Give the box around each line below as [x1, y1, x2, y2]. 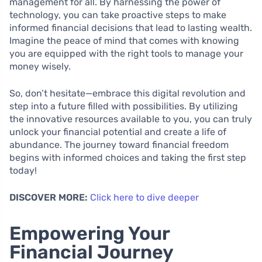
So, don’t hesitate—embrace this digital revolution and [9, 87, 246, 99]
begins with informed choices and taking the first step [9, 151, 246, 163]
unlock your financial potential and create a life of [9, 126, 226, 137]
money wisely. [9, 60, 71, 72]
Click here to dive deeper [90, 191, 199, 203]
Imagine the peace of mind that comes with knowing [9, 35, 239, 46]
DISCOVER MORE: [9, 191, 88, 203]
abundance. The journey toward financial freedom [9, 139, 229, 150]
